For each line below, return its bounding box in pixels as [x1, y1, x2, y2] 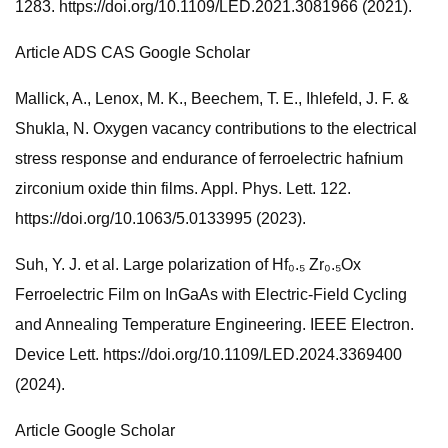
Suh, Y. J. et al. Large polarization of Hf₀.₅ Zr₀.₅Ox [15, 256, 361, 273]
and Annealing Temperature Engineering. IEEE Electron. [15, 316, 414, 333]
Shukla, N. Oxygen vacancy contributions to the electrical [15, 120, 417, 137]
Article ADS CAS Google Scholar [15, 44, 250, 61]
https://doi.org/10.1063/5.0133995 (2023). [15, 210, 306, 227]
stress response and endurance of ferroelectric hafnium [15, 150, 403, 167]
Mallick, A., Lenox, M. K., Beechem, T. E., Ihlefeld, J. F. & [15, 90, 409, 107]
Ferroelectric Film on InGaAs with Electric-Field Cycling [15, 286, 407, 303]
